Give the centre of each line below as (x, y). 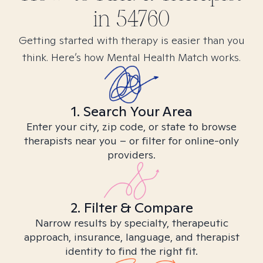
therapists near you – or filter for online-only (131, 141)
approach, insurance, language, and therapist (131, 237)
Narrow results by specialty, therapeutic (131, 223)
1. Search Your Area (131, 111)
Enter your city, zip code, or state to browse (131, 127)
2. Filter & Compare (131, 208)
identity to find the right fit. (131, 251)
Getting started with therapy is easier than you (131, 40)
